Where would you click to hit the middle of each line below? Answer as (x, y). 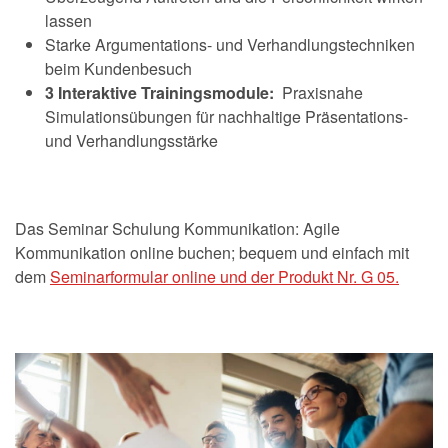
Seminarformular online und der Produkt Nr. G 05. (224, 276)
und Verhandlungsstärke (131, 140)
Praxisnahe (318, 92)
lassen (68, 20)
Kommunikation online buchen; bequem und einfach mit (212, 252)
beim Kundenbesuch (118, 68)
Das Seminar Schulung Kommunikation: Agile (177, 228)
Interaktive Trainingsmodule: (166, 92)
